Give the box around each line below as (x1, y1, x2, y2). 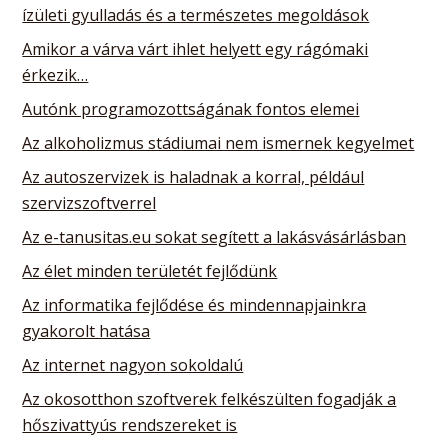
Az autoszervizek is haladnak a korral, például (22, 165, 365, 188)
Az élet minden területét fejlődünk (22, 259, 278, 282)
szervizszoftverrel (22, 191, 157, 214)
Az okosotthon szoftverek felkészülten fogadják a (22, 387, 397, 410)
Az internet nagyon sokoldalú (22, 353, 244, 376)
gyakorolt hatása (22, 319, 151, 342)
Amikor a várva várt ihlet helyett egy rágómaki (22, 37, 369, 60)
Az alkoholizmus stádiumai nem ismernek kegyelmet (22, 131, 415, 154)
